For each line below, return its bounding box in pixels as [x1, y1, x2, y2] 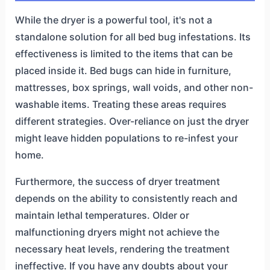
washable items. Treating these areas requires [14, 98, 227, 110]
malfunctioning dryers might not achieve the [14, 225, 219, 238]
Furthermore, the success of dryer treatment [14, 175, 220, 187]
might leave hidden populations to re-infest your [14, 131, 238, 144]
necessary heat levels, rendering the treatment [14, 242, 230, 255]
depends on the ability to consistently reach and [14, 192, 237, 204]
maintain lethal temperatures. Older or [14, 209, 189, 221]
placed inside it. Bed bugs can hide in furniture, [14, 64, 231, 77]
